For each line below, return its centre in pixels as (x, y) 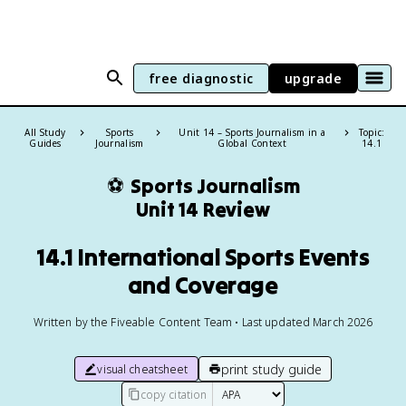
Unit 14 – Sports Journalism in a (252, 132)
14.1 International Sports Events (203, 257)
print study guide (271, 369)
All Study (45, 132)
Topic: (372, 132)
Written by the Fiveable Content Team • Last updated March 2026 (203, 322)
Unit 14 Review (203, 209)
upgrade (313, 78)
